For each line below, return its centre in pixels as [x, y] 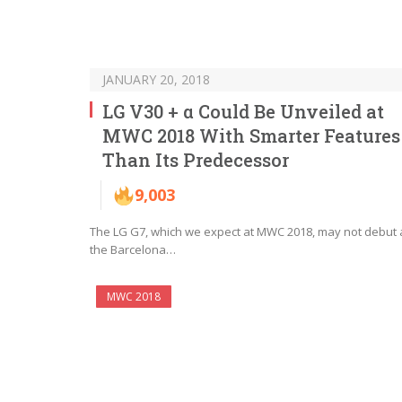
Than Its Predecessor [196, 160]
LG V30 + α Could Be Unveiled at [243, 112]
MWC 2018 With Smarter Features [251, 136]
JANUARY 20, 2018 [156, 80]
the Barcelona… [133, 250]
